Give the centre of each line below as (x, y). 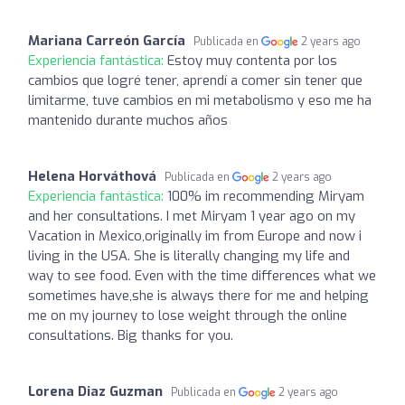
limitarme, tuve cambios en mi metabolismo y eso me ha (200, 100)
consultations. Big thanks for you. (131, 335)
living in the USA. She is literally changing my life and (189, 255)
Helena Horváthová (92, 176)
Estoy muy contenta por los (252, 60)
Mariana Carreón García (107, 40)
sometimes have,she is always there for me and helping (198, 295)
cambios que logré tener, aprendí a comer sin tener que (195, 80)
